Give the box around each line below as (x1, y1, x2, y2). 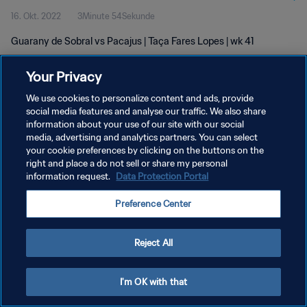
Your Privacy (26, 68, 102, 85)
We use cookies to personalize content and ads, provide (26, 93, 254, 104)
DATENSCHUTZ (11, 123, 73, 133)
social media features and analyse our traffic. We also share (26, 106, 267, 117)
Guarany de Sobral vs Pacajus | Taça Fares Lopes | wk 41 (11, 35, 254, 47)
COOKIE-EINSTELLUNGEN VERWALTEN (11, 171, 163, 181)
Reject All (134, 237, 173, 249)
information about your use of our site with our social (26, 119, 245, 130)
